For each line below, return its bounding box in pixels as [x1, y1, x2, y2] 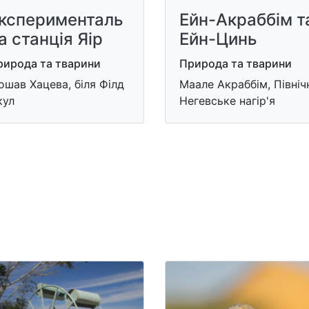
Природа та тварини [179, 56, 292, 70]
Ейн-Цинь [179, 28, 257, 49]
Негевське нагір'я [179, 93, 275, 108]
